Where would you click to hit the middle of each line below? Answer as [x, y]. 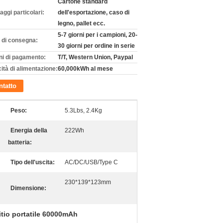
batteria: [20, 142]
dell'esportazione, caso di [94, 12]
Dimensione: [28, 188]
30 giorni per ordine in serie [96, 46]
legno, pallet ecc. [81, 23]
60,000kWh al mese [85, 69]
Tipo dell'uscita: [33, 162]
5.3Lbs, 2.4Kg [83, 111]
